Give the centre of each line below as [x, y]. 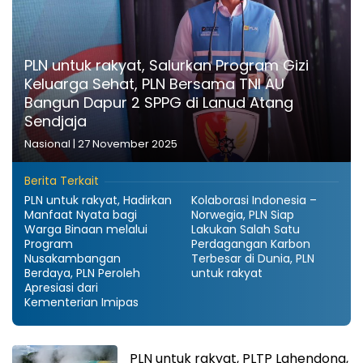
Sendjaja [56, 121]
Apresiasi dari [61, 287]
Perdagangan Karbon [251, 243]
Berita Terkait [62, 180]
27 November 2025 [128, 143]
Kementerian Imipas [81, 302]
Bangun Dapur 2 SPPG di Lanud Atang [159, 102]
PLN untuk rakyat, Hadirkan [98, 200]
